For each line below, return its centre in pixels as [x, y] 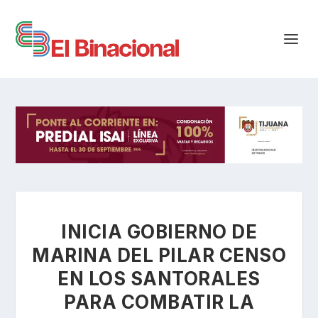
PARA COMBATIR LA [159, 302]
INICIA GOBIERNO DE [159, 231]
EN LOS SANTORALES [159, 278]
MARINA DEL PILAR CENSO [159, 255]
